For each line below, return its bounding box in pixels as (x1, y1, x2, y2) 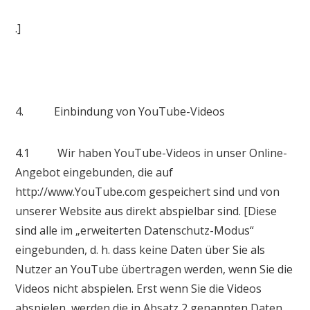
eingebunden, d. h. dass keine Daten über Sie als (15, 241, 266, 257)
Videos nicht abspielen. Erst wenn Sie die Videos (15, 280, 262, 296)
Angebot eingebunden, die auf (15, 164, 174, 180)
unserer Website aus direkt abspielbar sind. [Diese (15, 203, 277, 219)
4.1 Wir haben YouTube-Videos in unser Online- (15, 145, 288, 161)
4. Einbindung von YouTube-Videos (15, 103, 226, 119)
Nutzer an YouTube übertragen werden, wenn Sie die (15, 261, 293, 277)
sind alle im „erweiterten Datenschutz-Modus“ (15, 222, 255, 238)
